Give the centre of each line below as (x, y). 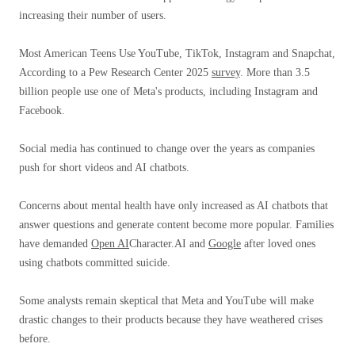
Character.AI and (169, 244)
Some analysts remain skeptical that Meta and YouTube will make (166, 301)
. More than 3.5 (275, 73)
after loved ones (278, 244)
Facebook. (42, 111)
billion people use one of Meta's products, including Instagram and (168, 92)
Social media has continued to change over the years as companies (167, 149)
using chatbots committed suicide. (95, 263)
